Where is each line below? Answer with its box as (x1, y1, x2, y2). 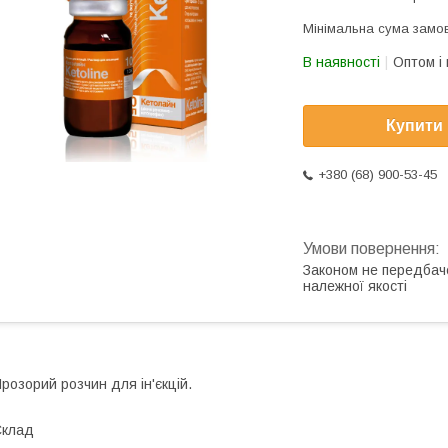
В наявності (303, 54, 380, 70)
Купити (386, 117, 443, 135)
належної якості (303, 278, 407, 295)
